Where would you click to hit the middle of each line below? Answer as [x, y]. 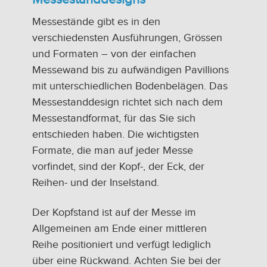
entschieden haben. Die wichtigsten [116, 134]
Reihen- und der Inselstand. [96, 182]
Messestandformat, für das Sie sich [114, 118]
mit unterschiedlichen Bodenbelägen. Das [130, 86]
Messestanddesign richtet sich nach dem [128, 102]
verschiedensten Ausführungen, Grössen [127, 38]
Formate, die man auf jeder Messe [113, 150]
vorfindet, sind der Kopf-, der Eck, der [118, 166]
